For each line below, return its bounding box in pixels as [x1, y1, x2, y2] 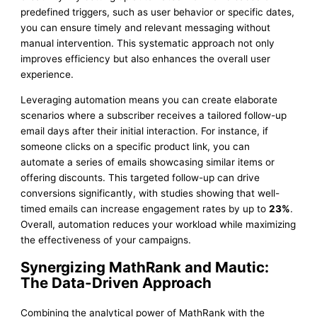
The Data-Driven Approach [21, 274, 212, 292]
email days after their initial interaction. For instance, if [21, 125, 269, 137]
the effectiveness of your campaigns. [21, 234, 192, 246]
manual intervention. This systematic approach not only [21, 38, 275, 50]
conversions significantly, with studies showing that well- [21, 188, 280, 200]
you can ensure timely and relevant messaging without [21, 22, 271, 34]
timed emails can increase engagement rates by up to [21, 203, 270, 215]
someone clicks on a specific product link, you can [21, 141, 250, 153]
